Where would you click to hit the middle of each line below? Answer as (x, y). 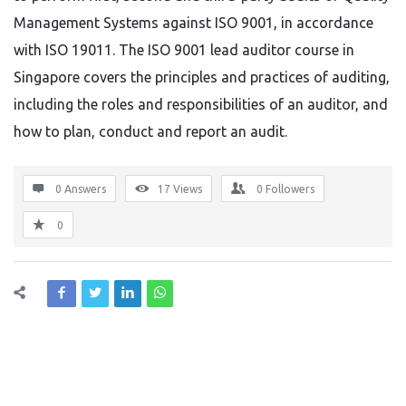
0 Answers (81, 189)
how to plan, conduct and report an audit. (150, 131)
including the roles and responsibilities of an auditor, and (201, 104)
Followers (290, 189)
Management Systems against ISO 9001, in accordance (193, 23)
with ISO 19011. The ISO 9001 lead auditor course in (184, 50)
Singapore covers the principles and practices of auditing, (202, 77)
